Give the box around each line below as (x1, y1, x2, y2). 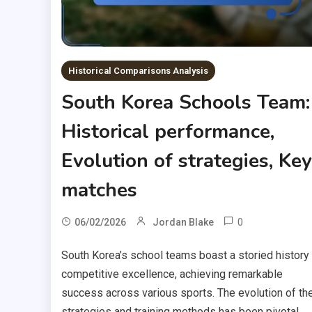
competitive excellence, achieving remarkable (61, 267, 283, 281)
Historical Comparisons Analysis (68, 65, 208, 76)
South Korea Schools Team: (61, 88, 310, 116)
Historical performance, (61, 118, 274, 145)
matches (61, 176, 137, 203)
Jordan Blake (152, 216, 214, 228)
